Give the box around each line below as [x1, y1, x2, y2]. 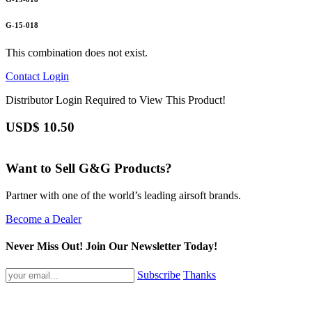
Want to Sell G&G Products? [6, 161, 172, 176]
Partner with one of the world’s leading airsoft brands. [6, 189, 241, 202]
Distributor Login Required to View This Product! [6, 94, 226, 107]
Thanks [183, 268, 216, 281]
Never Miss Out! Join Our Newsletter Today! [6, 240, 217, 253]
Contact [6, 70, 42, 83]
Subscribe [137, 268, 180, 281]
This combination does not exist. [6, 47, 148, 59]
